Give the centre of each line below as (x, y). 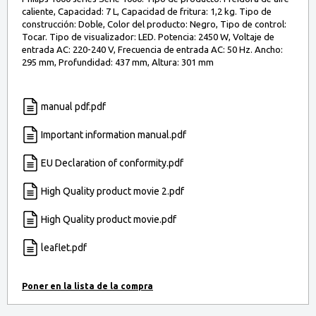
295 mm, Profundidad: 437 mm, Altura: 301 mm (118, 62)
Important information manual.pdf (114, 134)
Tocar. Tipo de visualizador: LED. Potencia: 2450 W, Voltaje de (148, 36)
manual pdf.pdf (73, 106)
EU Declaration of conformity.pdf (112, 163)
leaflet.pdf (64, 247)
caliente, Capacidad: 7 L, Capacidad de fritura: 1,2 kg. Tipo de (147, 11)
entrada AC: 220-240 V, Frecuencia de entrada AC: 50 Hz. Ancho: (152, 49)
